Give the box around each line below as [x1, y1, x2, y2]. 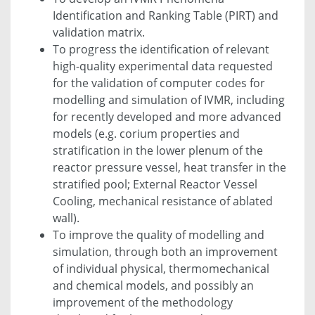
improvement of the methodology [53, 294, 233, 310]
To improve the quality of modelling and [53, 226, 264, 243]
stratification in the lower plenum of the [53, 142, 263, 158]
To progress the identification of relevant [53, 41, 269, 57]
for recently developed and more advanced [53, 108, 281, 124]
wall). [53, 210, 79, 226]
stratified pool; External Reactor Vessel [53, 176, 257, 192]
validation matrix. [53, 24, 145, 40]
